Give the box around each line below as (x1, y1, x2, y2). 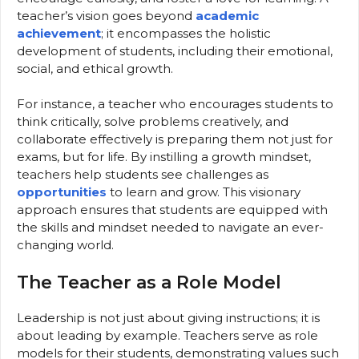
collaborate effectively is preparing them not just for (17, 131, 333, 147)
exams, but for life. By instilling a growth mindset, (17, 149, 311, 164)
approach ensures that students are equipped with (17, 202, 328, 217)
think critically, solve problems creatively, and (17, 114, 288, 129)
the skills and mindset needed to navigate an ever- (17, 220, 324, 235)
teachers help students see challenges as (17, 167, 268, 182)
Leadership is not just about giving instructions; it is (17, 309, 320, 325)
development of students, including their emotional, (17, 42, 333, 58)
